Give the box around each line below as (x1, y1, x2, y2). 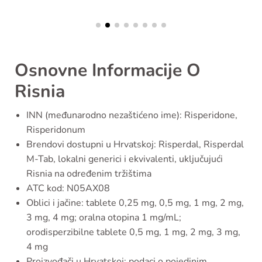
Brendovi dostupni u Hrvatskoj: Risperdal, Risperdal (26, 138, 244, 151)
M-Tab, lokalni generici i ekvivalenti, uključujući (26, 153, 223, 166)
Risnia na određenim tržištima (26, 167, 151, 181)
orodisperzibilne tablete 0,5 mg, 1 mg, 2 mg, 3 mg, (26, 226, 240, 239)
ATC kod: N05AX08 (26, 182, 110, 195)
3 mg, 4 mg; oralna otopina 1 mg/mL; (26, 211, 181, 225)
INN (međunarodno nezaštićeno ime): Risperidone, (26, 109, 237, 122)
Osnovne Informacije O (15, 58, 201, 83)
